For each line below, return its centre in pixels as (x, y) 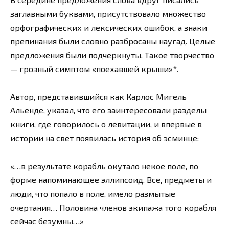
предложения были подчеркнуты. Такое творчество (112, 55)
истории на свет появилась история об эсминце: (105, 138)
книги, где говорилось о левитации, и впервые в (106, 124)
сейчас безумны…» (47, 221)
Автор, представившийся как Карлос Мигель (98, 97)
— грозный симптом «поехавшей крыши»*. (94, 69)
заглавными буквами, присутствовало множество (108, 14)
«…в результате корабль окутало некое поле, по (104, 166)
